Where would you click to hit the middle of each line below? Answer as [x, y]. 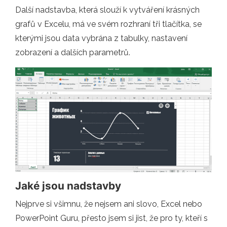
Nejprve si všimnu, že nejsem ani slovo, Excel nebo [109, 204]
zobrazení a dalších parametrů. [73, 53]
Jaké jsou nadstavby [68, 185]
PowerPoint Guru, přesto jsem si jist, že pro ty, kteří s [111, 218]
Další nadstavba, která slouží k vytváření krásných [107, 10]
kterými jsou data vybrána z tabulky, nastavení [101, 39]
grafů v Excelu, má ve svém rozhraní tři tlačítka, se [108, 24]
